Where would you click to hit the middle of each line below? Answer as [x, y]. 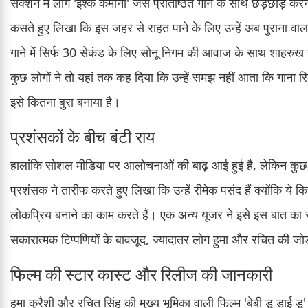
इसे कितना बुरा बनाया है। [65, 102]
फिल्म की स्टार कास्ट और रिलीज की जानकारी [141, 274]
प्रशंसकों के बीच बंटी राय [82, 137]
